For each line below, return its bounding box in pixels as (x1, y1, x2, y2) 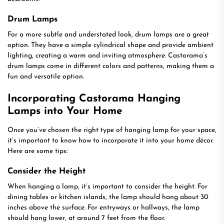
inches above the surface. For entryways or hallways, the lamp (7, 204, 199, 211)
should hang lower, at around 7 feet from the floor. (7, 214, 165, 222)
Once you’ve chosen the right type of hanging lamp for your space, (7, 126, 216, 134)
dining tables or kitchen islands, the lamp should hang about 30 (7, 193, 208, 201)
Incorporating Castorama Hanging (7, 93, 180, 104)
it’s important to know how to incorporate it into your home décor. (7, 137, 213, 144)
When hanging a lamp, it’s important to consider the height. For (7, 183, 207, 190)
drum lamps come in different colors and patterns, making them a (7, 62, 214, 70)
